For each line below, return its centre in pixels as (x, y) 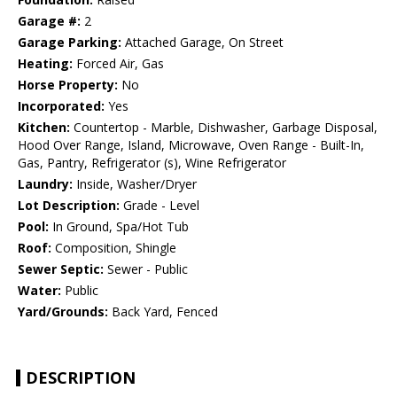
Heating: (45, 64)
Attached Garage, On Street (202, 43)
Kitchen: (44, 128)
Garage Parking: (70, 43)
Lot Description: (69, 206)
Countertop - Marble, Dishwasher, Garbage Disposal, (224, 128)
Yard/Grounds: (63, 312)
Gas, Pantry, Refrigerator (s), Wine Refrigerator (152, 163)
